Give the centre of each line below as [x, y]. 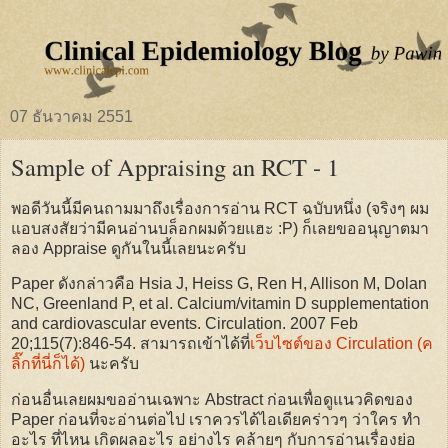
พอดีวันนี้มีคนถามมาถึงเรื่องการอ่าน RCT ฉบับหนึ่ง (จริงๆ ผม [220, 208]
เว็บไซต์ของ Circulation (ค [341, 344]
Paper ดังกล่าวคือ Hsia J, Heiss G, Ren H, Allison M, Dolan [219, 284]
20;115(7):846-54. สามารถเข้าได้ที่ [130, 344]
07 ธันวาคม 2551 [71, 116]
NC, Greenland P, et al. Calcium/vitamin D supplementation [220, 304]
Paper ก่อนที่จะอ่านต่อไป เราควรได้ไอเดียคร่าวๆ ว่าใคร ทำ [216, 420]
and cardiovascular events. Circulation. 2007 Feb [184, 324]
